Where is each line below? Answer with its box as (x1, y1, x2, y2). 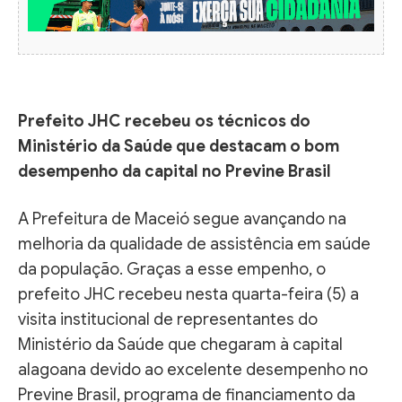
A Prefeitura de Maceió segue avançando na (18, 208, 346, 229)
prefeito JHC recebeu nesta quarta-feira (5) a (18, 284, 359, 304)
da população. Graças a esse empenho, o (18, 258, 326, 279)
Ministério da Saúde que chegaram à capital (18, 334, 343, 354)
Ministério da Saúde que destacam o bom (18, 135, 339, 156)
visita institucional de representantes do (18, 309, 318, 329)
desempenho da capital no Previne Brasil (18, 161, 342, 181)
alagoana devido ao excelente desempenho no (18, 359, 368, 380)
